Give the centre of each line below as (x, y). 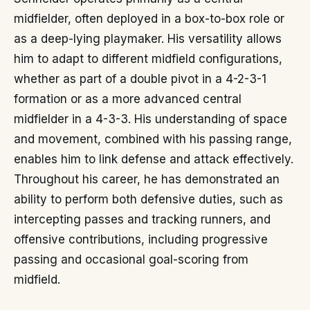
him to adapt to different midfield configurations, (148, 59)
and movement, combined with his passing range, (153, 139)
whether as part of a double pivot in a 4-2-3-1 (140, 79)
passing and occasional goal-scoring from (131, 259)
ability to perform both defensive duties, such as (148, 199)
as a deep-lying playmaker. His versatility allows (148, 39)
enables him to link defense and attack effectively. (154, 159)
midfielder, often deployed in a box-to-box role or (149, 19)
